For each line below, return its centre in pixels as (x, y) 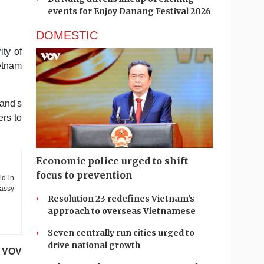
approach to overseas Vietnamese (122, 211)
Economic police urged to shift (112, 161)
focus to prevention (84, 175)
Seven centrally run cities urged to (121, 233)
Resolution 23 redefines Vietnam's (121, 199)
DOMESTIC (67, 35)
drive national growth (94, 245)
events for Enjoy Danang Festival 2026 (129, 11)
